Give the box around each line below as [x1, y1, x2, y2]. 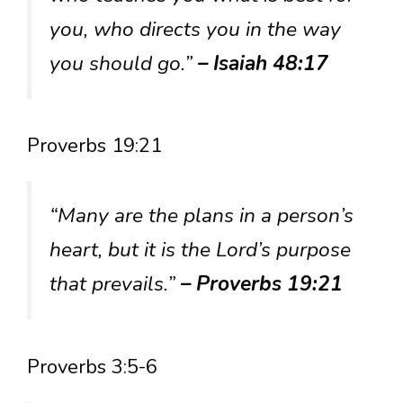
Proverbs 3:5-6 [27, 353, 157, 381]
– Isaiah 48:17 [198, 49, 328, 78]
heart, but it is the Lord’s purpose [49, 236, 351, 264]
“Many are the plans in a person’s [49, 201, 354, 230]
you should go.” [49, 49, 198, 78]
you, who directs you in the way [49, 15, 341, 44]
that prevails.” [49, 270, 181, 299]
